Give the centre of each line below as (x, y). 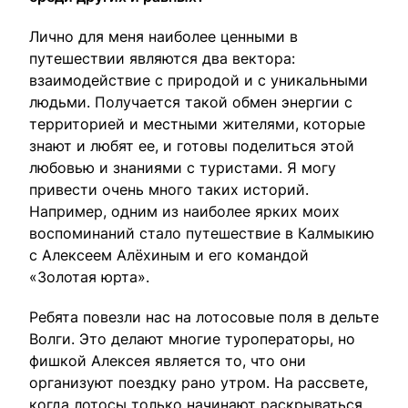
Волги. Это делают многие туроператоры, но (192, 339)
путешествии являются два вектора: (162, 58)
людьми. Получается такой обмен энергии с (191, 102)
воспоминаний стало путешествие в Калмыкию (202, 233)
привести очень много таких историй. (169, 189)
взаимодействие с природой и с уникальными (199, 80)
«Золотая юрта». (89, 277)
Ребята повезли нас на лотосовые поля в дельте (204, 317)
